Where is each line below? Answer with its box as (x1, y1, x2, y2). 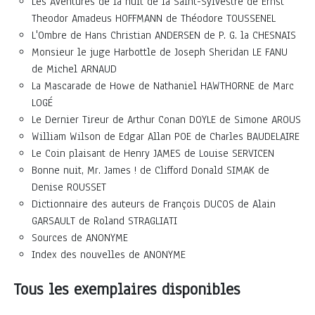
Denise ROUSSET (32, 179, 106, 194)
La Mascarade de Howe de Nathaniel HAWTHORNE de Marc (32, 78, 294, 93)
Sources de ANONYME (32, 230, 128, 245)
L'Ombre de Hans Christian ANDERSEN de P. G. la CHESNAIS (32, 27, 296, 42)
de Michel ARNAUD (32, 61, 117, 76)
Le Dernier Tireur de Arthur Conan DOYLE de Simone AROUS (32, 112, 301, 127)
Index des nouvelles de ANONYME (32, 247, 186, 262)
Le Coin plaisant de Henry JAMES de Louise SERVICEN (32, 146, 274, 160)
